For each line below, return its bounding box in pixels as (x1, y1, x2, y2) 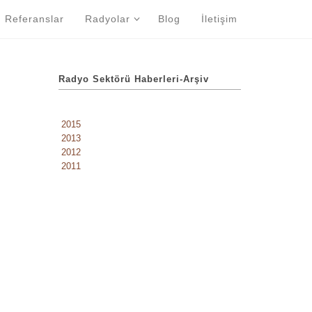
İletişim (201, 13, 241, 24)
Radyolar (85, 13, 134, 24)
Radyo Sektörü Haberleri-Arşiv (58, 74, 209, 84)
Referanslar (5, 13, 68, 24)
